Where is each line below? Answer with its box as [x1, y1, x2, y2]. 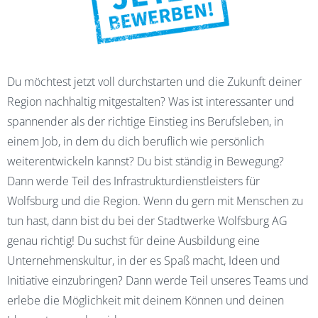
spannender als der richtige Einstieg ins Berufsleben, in [7, 114, 283, 129]
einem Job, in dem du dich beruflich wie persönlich [7, 133, 264, 149]
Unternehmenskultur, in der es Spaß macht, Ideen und [7, 253, 280, 268]
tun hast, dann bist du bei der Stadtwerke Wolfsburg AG [7, 213, 287, 229]
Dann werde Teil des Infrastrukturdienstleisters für [7, 173, 260, 189]
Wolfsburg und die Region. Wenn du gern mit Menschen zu [7, 193, 303, 209]
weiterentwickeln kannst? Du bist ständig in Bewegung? [7, 153, 284, 169]
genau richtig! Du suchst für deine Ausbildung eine [7, 233, 260, 248]
